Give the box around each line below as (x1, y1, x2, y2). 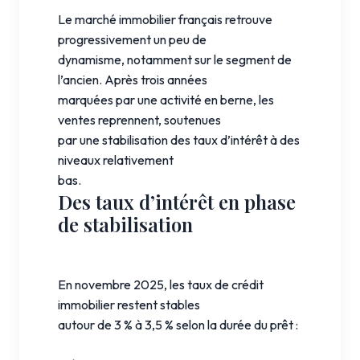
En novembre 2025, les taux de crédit (58, 276, 264, 292)
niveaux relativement (58, 151, 174, 168)
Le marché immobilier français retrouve (58, 10, 272, 27)
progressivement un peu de (58, 31, 207, 47)
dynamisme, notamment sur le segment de (58, 51, 292, 67)
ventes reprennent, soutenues (58, 111, 221, 128)
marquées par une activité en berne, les (58, 91, 274, 108)
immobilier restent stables (58, 296, 200, 313)
